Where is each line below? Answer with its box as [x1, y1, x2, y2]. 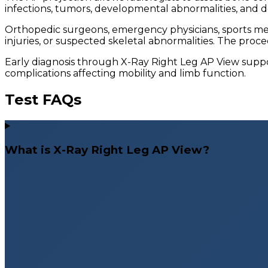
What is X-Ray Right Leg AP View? [5, 142, 209, 157]
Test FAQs [5, 90, 81, 108]
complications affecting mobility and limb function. [5, 68, 246, 80]
